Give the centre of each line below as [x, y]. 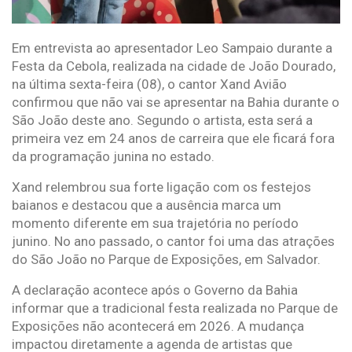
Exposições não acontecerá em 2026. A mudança [158, 326]
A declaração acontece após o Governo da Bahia [155, 290]
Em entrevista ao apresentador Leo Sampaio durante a [172, 48]
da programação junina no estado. [113, 156]
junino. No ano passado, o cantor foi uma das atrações [173, 241]
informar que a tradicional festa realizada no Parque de [175, 308]
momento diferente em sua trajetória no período [155, 223]
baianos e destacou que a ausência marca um [147, 205]
